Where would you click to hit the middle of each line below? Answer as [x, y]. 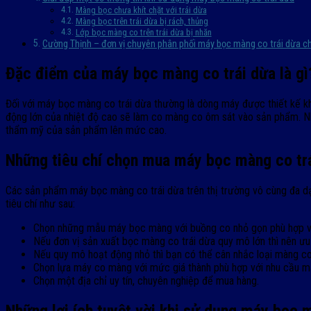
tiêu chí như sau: [40, 203]
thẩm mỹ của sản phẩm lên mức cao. [86, 131]
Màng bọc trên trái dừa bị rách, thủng [142, 22]
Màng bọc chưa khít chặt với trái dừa [141, 10]
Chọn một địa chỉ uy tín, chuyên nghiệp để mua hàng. [146, 280]
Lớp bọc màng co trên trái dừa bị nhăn [143, 33]
